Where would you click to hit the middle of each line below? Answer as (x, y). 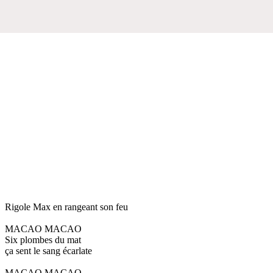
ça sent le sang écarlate (48, 250)
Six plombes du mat (43, 239)
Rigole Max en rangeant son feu (66, 207)
